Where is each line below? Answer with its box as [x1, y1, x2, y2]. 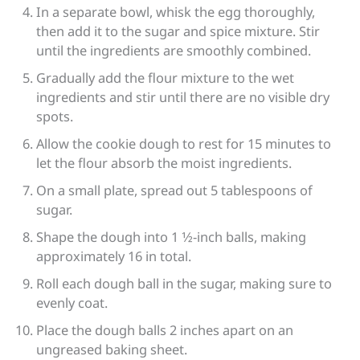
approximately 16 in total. [36, 246, 192, 265]
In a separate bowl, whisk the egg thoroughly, [36, 2, 316, 21]
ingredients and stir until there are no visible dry [36, 87, 330, 106]
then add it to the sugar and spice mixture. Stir [36, 21, 321, 40]
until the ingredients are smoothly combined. [36, 40, 312, 59]
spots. [36, 106, 74, 125]
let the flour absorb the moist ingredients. [36, 153, 292, 172]
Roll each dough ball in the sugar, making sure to [36, 273, 333, 292]
